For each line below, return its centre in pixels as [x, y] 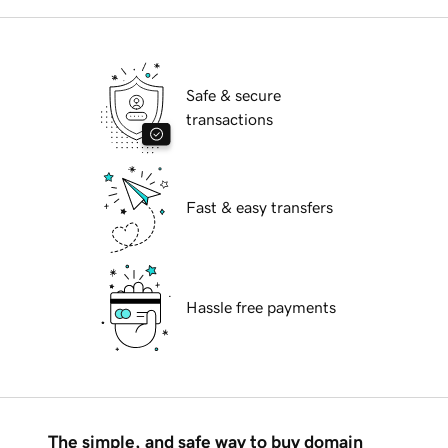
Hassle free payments [261, 307]
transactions [229, 119]
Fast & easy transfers [259, 207]
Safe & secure [233, 95]
